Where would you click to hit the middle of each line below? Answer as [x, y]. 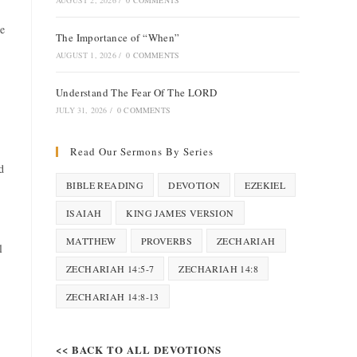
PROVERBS [167, 241]
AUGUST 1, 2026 [86, 55]
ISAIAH [84, 213]
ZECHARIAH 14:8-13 [113, 296]
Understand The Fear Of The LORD [137, 92]
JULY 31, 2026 [82, 110]
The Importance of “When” [118, 37]
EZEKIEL [265, 185]
